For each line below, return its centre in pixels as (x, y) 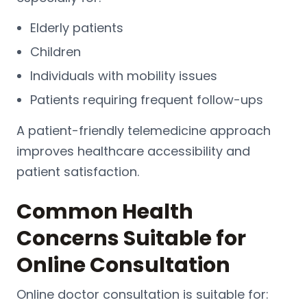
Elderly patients (77, 27)
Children (56, 51)
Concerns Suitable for (131, 238)
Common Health (105, 211)
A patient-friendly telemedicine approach (144, 130)
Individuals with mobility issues (124, 75)
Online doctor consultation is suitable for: (143, 294)
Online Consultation (123, 265)
